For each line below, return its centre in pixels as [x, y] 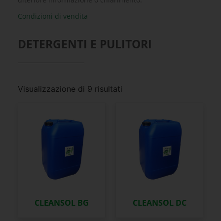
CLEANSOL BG [61, 203]
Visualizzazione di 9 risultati [70, 89]
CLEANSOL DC [159, 203]
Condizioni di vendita [53, 16]
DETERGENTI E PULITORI [85, 44]
